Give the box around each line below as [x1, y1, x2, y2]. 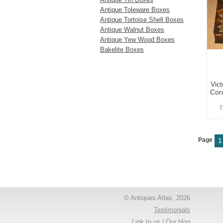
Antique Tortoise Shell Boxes [100, 16, 184, 23]
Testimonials [154, 206, 190, 214]
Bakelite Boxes [100, 46, 144, 53]
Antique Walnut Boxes [100, 26, 164, 33]
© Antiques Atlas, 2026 [124, 194, 190, 202]
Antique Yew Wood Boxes [100, 36, 175, 43]
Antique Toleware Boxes [100, 6, 170, 13]
